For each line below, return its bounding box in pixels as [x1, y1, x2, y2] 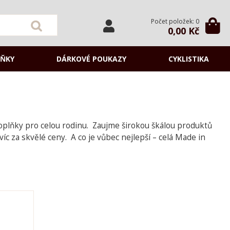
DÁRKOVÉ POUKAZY [56, 54, 126, 64]
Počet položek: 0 [151, 17, 199, 26]
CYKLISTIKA [168, 54, 209, 64]
